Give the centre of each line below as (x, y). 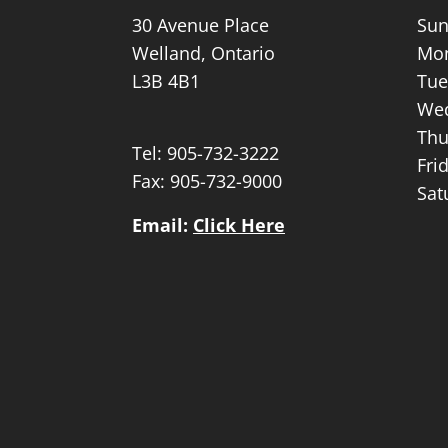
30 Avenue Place (200, 25)
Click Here (239, 225)
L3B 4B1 (166, 81)
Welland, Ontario (203, 53)
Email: (162, 225)
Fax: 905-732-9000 (207, 181)
